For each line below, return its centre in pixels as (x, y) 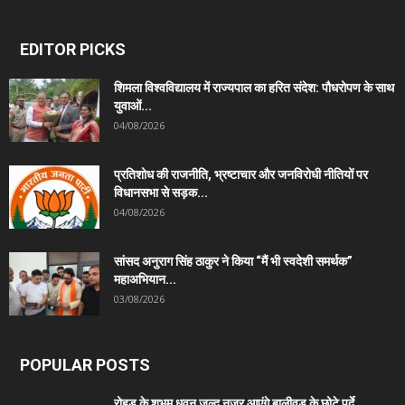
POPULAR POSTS (85, 364)
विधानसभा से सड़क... (161, 192)
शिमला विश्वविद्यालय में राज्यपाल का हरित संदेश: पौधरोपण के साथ (254, 87)
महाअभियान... (145, 279)
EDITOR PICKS (73, 49)
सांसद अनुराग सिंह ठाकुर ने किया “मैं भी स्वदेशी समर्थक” (233, 261)
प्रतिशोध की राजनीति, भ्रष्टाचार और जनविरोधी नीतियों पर (241, 174)
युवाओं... (133, 105)
